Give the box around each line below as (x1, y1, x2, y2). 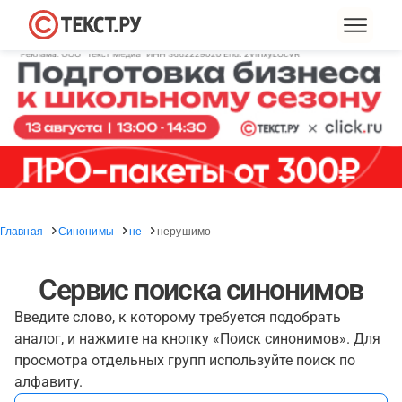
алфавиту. (14, 373, 83, 390)
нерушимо (157, 223, 212, 238)
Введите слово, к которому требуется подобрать (14, 309, 341, 326)
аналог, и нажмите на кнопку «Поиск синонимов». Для (14, 330, 380, 347)
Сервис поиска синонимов (39, 273, 363, 307)
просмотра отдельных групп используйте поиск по (14, 352, 355, 369)
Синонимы (57, 223, 114, 238)
